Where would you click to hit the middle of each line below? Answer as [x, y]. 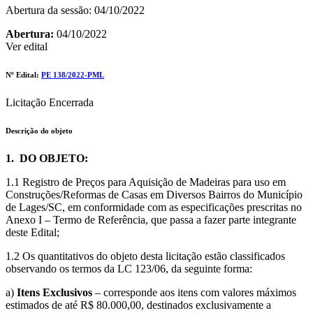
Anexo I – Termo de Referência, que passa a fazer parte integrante [151, 220]
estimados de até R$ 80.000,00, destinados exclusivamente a [138, 305]
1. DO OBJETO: [47, 159]
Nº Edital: [23, 75]
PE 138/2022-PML [73, 75]
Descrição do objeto [39, 131]
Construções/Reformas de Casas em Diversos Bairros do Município [154, 195]
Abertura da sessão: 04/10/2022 [75, 10]
